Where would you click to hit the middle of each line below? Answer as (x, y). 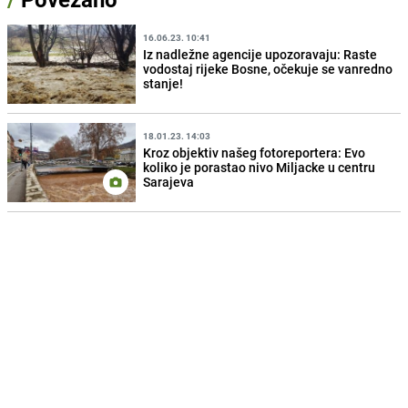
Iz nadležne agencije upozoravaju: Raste (260, 54)
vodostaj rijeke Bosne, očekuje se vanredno (268, 68)
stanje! (163, 83)
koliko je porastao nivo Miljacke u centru (260, 167)
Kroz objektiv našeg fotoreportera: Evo (255, 152)
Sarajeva (169, 181)
